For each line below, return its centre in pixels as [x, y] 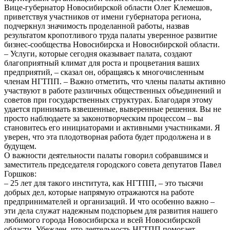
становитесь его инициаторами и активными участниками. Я [112, 127]
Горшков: [20, 174]
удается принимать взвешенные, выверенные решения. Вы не [113, 109]
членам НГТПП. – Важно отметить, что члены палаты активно [115, 81]
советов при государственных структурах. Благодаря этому [108, 100]
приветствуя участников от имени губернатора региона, [103, 16]
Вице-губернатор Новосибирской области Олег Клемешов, [108, 7]
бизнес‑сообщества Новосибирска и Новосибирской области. [112, 44]
